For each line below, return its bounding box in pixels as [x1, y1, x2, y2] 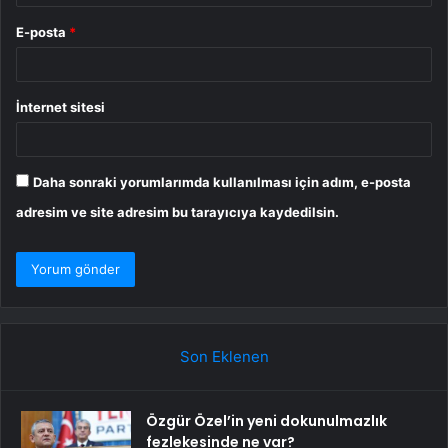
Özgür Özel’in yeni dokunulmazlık [146, 411, 387, 432]
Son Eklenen [179, 347, 269, 367]
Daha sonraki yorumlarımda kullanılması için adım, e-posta [33, 174, 411, 191]
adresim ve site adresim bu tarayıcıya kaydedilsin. [16, 204, 339, 221]
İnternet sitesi [16, 99, 105, 116]
